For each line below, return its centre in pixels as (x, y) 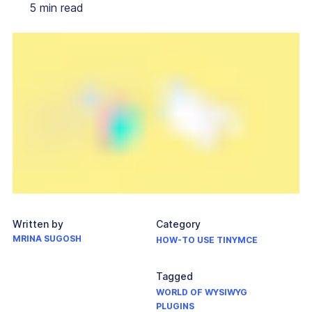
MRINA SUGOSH (47, 239)
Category (178, 224)
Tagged (174, 276)
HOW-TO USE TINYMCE (207, 240)
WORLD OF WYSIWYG (202, 292)
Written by (38, 224)
